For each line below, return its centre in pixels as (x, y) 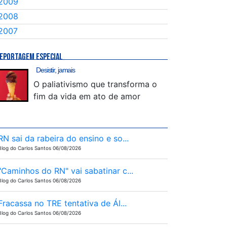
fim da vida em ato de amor (87, 96)
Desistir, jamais (56, 70)
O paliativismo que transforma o (95, 84)
